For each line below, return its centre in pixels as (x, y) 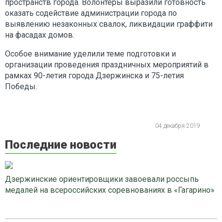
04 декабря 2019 (178, 126)
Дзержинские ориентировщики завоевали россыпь (102, 179)
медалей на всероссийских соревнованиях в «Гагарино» (110, 190)
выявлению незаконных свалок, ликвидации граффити (109, 24)
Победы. (21, 86)
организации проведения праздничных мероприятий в (107, 64)
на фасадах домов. (40, 35)
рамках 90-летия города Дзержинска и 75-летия (94, 75)
